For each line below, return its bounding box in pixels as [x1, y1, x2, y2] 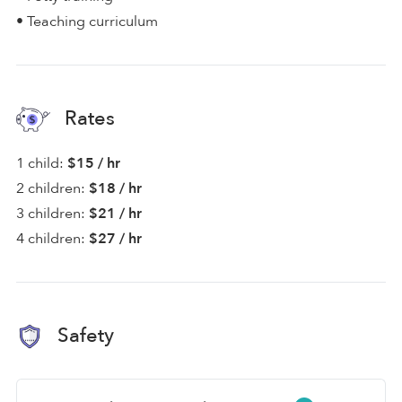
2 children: [16, 178, 85, 198]
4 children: [16, 228, 85, 249]
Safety [52, 321, 114, 349]
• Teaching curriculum [16, 11, 158, 31]
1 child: [16, 153, 64, 173]
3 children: [16, 203, 85, 223]
